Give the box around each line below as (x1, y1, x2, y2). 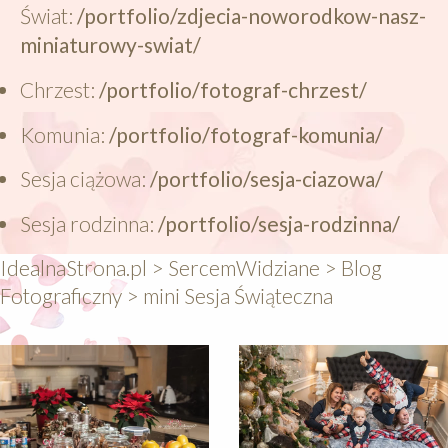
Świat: (20, 3, 77, 28)
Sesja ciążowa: (20, 166, 150, 192)
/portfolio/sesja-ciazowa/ (150, 166, 383, 192)
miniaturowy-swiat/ (20, 32, 201, 57)
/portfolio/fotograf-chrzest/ (99, 76, 367, 102)
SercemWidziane (168, 254, 320, 280)
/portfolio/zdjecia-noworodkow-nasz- (77, 3, 426, 28)
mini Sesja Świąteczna (143, 282, 333, 308)
